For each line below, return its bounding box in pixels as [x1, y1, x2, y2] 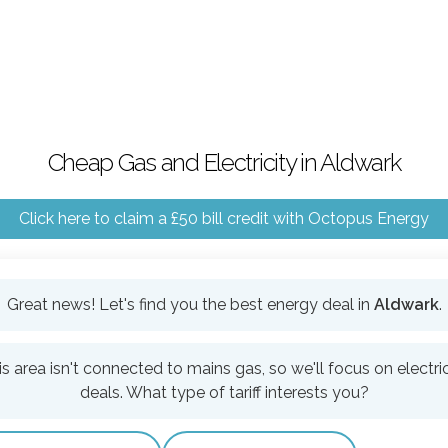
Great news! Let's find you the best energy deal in [6, 295, 374, 314]
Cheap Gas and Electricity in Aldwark [47, 148, 401, 177]
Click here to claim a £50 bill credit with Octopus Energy [19, 209, 429, 228]
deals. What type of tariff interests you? [79, 383, 369, 402]
